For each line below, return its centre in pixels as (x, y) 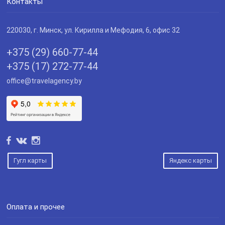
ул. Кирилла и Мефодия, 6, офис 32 (122, 30)
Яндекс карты (191, 161)
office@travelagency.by (44, 81)
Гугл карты (30, 161)
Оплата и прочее (36, 207)
